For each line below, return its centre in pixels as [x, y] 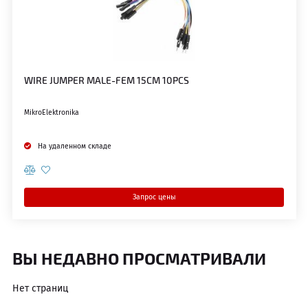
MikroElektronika [52, 113]
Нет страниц [40, 288]
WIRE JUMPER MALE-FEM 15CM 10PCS [107, 80]
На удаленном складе [74, 146]
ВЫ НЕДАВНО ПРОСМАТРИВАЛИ [139, 258]
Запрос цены [154, 197]
